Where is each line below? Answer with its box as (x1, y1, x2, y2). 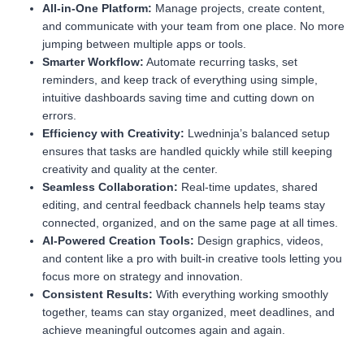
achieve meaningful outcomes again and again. (42, 323, 285, 337)
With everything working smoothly (153, 288, 328, 301)
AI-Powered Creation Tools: (42, 234, 194, 248)
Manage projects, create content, (152, 2, 325, 15)
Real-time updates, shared (178, 180, 318, 194)
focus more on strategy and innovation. (42, 270, 243, 284)
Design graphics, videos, (194, 234, 323, 248)
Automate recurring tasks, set (144, 55, 297, 69)
